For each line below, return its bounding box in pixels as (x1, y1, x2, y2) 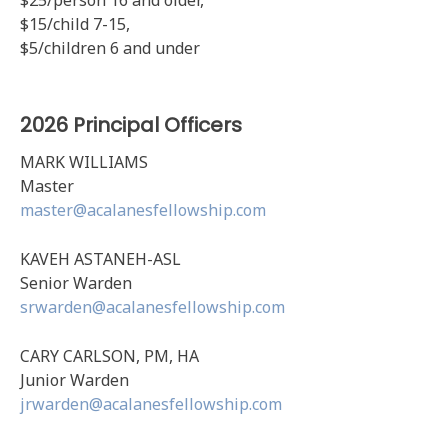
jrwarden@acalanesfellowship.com (20, 393, 282, 415)
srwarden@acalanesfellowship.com (20, 296, 285, 318)
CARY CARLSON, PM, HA (20, 345, 199, 367)
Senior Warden (20, 272, 132, 294)
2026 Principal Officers (20, 111, 242, 139)
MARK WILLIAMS (20, 151, 148, 173)
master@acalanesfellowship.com (20, 199, 266, 221)
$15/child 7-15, (20, 13, 130, 35)
